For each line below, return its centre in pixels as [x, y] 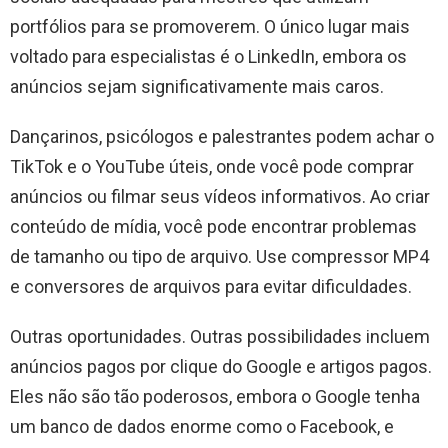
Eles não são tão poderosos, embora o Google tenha [215, 396]
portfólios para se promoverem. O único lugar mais [210, 26]
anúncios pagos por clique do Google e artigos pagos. [221, 366]
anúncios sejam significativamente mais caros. [197, 86]
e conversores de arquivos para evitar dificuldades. [211, 286]
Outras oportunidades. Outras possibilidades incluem [220, 336]
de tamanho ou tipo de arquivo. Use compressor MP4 [219, 256]
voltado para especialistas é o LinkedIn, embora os [208, 56]
